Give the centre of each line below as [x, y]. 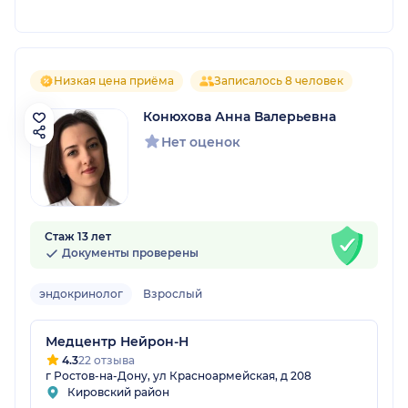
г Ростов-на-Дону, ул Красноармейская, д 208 [178, 376]
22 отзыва [107, 361]
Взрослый [173, 294]
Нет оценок [201, 143]
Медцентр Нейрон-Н [117, 342]
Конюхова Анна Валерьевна [240, 117]
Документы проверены [129, 253]
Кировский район [118, 393]
